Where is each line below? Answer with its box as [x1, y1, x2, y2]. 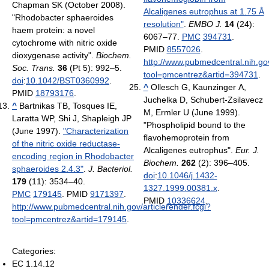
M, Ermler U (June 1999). [143, 107, 240, 117]
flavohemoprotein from [143, 132, 229, 142]
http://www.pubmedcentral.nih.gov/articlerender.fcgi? [12, 201, 211, 211]
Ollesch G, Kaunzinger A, [150, 82, 246, 92]
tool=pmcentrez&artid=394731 [143, 69, 258, 79]
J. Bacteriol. [88, 163, 133, 174]
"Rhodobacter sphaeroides [12, 12, 113, 22]
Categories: [12, 246, 56, 256]
